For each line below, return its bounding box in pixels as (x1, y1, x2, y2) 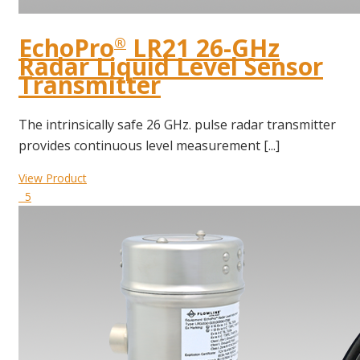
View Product (18, 170, 87, 186)
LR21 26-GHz (126, 31, 280, 64)
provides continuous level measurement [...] (18, 136, 280, 154)
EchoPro (18, 31, 114, 64)
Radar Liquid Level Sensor (18, 49, 323, 83)
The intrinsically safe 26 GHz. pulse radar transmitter (18, 115, 336, 133)
